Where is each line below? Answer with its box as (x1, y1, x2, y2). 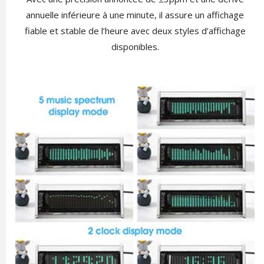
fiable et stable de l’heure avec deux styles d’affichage (24, 25, 246, 37)
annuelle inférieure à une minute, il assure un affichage (26, 9, 244, 21)
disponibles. (111, 41, 159, 53)
